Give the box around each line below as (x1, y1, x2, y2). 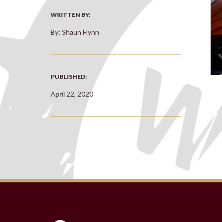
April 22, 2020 (51, 90, 93, 98)
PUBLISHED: (51, 73, 87, 80)
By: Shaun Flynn (51, 28, 99, 36)
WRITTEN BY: (51, 11, 90, 18)
